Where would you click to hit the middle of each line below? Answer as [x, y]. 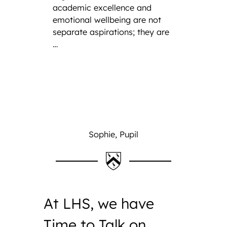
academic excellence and [102, 7]
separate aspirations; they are [111, 32]
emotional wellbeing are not [107, 20]
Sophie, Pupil [113, 135]
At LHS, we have [99, 203]
